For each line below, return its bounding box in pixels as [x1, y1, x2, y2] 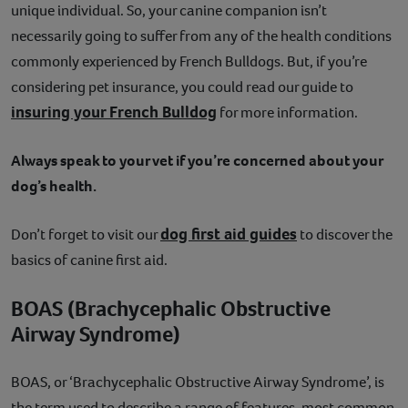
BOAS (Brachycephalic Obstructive [11, 294, 331, 324]
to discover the [297, 224, 393, 246]
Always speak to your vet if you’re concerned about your [11, 150, 382, 172]
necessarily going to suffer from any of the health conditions [11, 25, 392, 47]
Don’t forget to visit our [11, 224, 160, 246]
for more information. [217, 102, 363, 124]
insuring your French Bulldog [11, 101, 217, 124]
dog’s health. [11, 176, 98, 198]
